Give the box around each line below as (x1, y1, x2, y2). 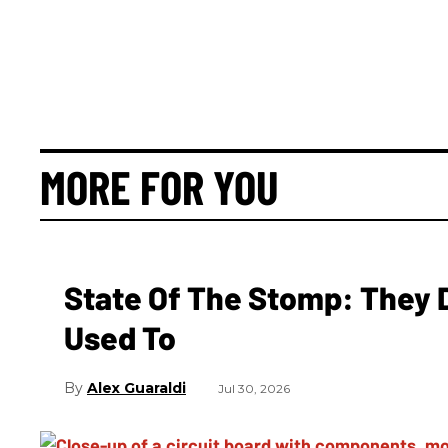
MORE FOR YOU (40, 157, 279, 214)
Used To (64, 317, 176, 356)
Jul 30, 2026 (218, 381, 290, 397)
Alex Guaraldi (87, 379, 186, 398)
